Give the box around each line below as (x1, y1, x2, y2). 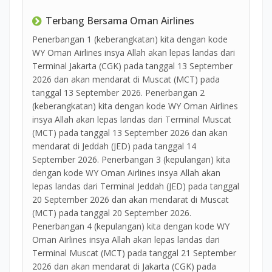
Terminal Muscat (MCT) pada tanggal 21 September (32, 247, 236, 259)
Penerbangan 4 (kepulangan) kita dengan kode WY (32, 220, 229, 233)
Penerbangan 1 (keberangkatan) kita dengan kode (32, 33, 228, 46)
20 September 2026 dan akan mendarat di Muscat (32, 194, 229, 206)
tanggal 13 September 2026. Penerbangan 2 (32, 87, 205, 99)
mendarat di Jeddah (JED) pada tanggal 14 (32, 140, 196, 152)
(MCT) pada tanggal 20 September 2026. (32, 207, 191, 219)
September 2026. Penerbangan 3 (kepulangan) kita (32, 154, 230, 166)
